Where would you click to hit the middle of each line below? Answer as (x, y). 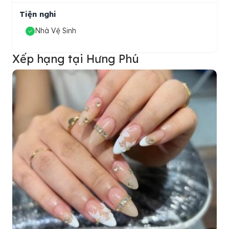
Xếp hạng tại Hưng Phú (76, 59)
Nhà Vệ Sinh (55, 31)
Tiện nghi (38, 14)
